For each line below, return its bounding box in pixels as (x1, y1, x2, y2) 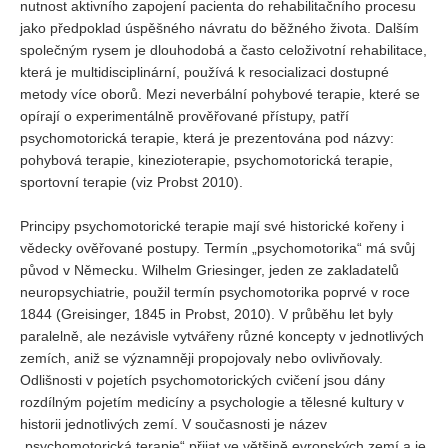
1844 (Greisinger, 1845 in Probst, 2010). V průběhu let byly (20, 306, 393, 322)
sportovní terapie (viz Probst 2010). (20, 174, 243, 190)
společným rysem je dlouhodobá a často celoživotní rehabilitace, (20, 42, 427, 58)
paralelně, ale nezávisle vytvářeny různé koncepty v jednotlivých (20, 328, 424, 344)
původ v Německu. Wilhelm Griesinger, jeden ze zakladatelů (20, 262, 399, 278)
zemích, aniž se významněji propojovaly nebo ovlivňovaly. (20, 350, 383, 366)
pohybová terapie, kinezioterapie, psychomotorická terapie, (20, 152, 393, 168)
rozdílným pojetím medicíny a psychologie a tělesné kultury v (20, 394, 404, 410)
